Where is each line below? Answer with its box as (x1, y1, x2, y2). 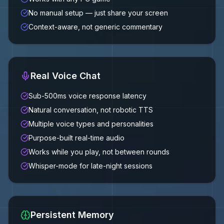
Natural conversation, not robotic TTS (28, 105, 153, 114)
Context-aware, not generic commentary (28, 22, 162, 31)
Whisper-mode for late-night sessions (28, 161, 152, 170)
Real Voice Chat (30, 70, 100, 81)
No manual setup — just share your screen (28, 8, 168, 17)
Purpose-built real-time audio (28, 133, 124, 142)
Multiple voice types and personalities (28, 119, 153, 128)
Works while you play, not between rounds (28, 147, 169, 156)
